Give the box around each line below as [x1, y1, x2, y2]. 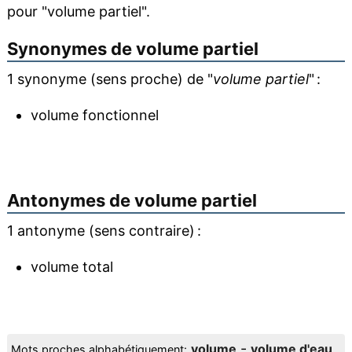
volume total [30, 258, 113, 275]
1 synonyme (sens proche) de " [6, 71, 213, 87]
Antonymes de [6, 190, 134, 211]
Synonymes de [6, 38, 136, 59]
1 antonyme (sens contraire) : [6, 222, 201, 239]
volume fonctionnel [30, 107, 159, 123]
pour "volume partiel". [6, 3, 150, 20]
